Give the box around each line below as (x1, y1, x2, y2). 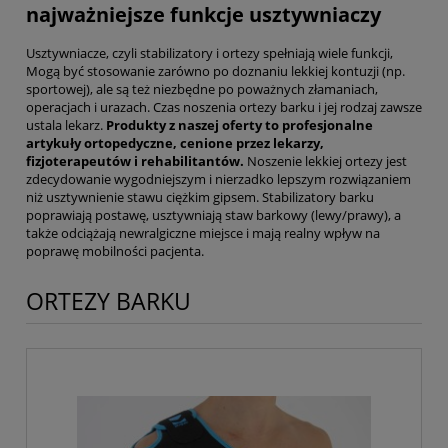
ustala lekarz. (26, 116, 106, 135)
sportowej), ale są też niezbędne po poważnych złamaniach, (26, 80, 378, 99)
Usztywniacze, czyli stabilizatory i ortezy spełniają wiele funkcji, (26, 44, 393, 63)
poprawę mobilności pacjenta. (26, 242, 204, 261)
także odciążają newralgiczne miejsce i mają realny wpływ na (26, 224, 380, 243)
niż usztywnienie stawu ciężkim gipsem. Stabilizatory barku (26, 188, 374, 207)
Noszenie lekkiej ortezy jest (244, 152, 407, 171)
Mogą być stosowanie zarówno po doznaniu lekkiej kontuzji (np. (26, 62, 405, 81)
